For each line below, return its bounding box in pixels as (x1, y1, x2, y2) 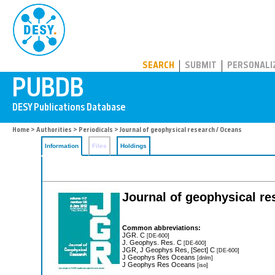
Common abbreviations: (122, 223, 201, 231)
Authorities (36, 127, 72, 134)
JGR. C (122, 231, 147, 239)
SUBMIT (185, 61, 217, 71)
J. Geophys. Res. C (122, 238, 184, 246)
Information (45, 142, 79, 149)
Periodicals (79, 127, 113, 134)
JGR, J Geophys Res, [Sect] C (122, 246, 217, 254)
